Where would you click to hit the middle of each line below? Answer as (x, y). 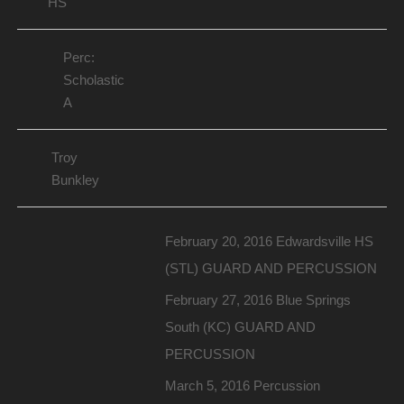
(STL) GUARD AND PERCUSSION (271, 269)
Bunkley (75, 180)
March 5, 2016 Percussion (242, 386)
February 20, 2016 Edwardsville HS (269, 242)
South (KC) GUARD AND (240, 327)
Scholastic (93, 80)
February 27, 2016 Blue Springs (257, 300)
